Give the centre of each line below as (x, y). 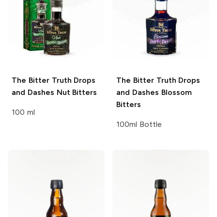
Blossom (175, 93)
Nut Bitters (76, 93)
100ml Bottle (139, 124)
